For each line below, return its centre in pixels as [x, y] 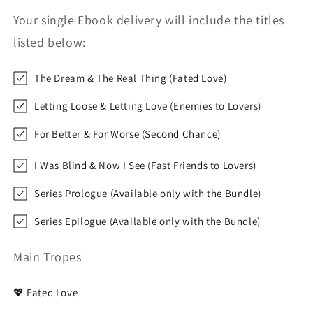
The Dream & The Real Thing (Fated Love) [131, 78]
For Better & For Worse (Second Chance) [128, 134]
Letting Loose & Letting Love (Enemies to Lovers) [148, 106]
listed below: [50, 42]
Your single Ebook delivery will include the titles [149, 20]
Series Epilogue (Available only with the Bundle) [147, 221]
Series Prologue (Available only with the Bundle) [148, 194]
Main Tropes [48, 256]
